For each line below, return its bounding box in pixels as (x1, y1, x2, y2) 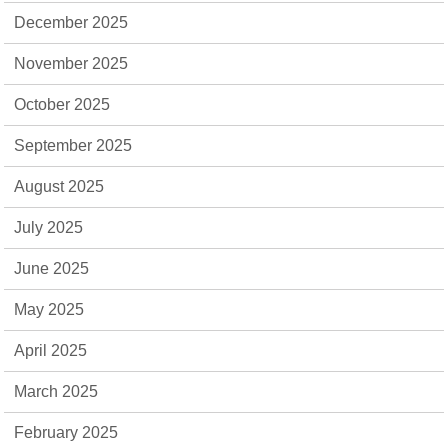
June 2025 (14, 259, 90, 277)
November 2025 (14, 54, 129, 72)
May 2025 (14, 300, 85, 318)
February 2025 (14, 423, 119, 441)
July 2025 (14, 218, 84, 236)
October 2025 (14, 95, 111, 113)
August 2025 (14, 177, 105, 195)
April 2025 (14, 341, 88, 359)
